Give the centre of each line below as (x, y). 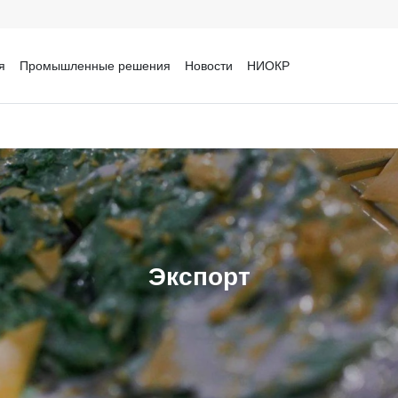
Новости (208, 65)
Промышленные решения (95, 65)
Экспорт (199, 276)
